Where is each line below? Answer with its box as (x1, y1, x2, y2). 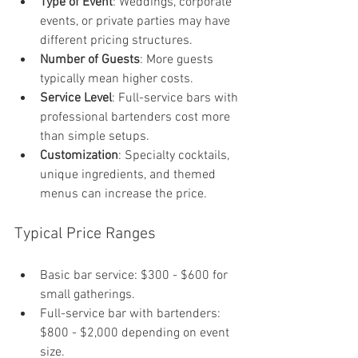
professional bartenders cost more (40, 109, 233, 126)
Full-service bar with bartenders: (40, 306, 224, 323)
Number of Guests (40, 52, 140, 69)
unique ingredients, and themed (40, 167, 219, 184)
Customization (40, 148, 118, 165)
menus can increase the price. (40, 186, 207, 203)
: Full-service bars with (112, 90, 241, 107)
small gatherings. (40, 287, 135, 304)
